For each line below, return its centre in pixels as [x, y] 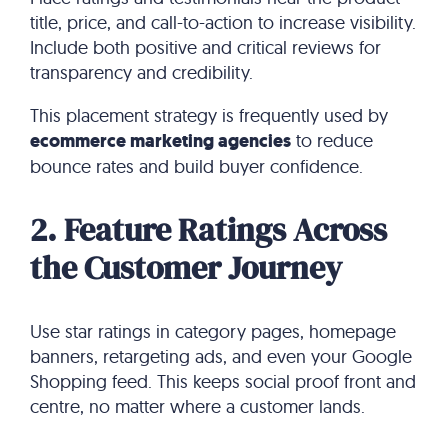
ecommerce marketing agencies [160, 141]
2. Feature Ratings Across [208, 230]
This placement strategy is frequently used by [209, 116]
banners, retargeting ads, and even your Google [221, 357]
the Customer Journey [186, 268]
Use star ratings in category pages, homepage [213, 332]
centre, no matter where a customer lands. [197, 407]
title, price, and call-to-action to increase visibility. [223, 23]
